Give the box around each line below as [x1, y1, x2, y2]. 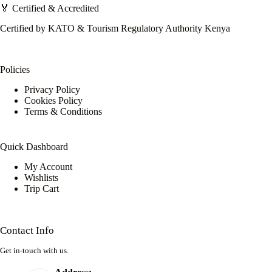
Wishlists [24, 172, 58, 183]
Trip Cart [24, 183, 59, 194]
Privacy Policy [24, 84, 80, 95]
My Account [24, 161, 72, 172]
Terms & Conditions [24, 106, 102, 117]
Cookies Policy [24, 95, 83, 106]
